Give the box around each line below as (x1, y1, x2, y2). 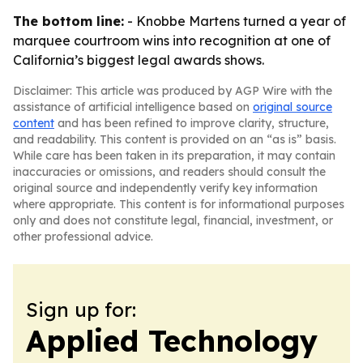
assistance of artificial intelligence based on (13, 100, 253, 114)
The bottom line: (13, 13, 124, 29)
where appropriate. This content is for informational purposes (13, 197, 344, 211)
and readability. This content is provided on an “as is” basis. (13, 132, 336, 147)
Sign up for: (26, 297, 136, 322)
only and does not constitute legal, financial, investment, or (13, 213, 333, 228)
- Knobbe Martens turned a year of (124, 13, 346, 29)
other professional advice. (13, 229, 153, 244)
